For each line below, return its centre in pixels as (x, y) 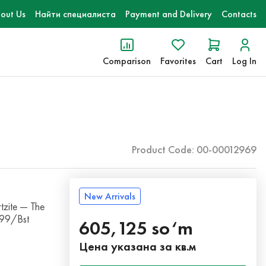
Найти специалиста (75, 14)
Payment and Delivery (169, 14)
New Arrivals (110, 196)
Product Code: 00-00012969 (194, 150)
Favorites (178, 61)
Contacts (239, 14)
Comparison (127, 61)
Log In (244, 61)
